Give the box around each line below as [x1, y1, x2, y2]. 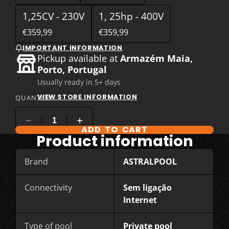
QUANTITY [15, 93, 53, 102]
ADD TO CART [81, 124, 148, 136]
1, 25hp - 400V [98, 9, 164, 24]
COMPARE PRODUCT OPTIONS [24, 125, 135, 134]
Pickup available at [37, 52, 121, 65]
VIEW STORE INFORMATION [37, 92, 138, 101]
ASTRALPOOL [123, 156, 177, 168]
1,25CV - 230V [22, 9, 84, 24]
